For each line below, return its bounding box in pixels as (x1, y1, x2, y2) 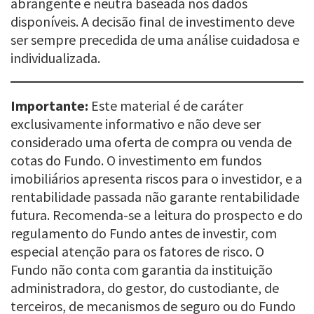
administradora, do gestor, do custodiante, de (11, 278, 279, 296)
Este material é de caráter (88, 96, 243, 114)
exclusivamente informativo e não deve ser (11, 114, 261, 132)
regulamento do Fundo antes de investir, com (11, 224, 277, 242)
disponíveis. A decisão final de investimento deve (11, 12, 294, 30)
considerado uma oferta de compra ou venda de (11, 132, 292, 151)
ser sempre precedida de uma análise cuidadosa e (11, 30, 299, 48)
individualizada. (11, 48, 100, 67)
